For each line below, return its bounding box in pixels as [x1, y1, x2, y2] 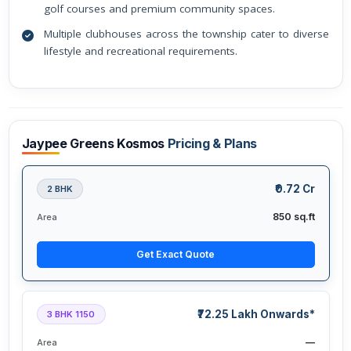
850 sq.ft [272, 211, 315, 223]
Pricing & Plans [167, 136, 257, 152]
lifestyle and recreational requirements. [43, 43, 237, 58]
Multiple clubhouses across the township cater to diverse [43, 26, 330, 41]
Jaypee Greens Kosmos [21, 136, 168, 152]
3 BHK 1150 [46, 309, 96, 320]
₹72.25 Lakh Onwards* [197, 308, 315, 321]
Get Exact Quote [136, 248, 215, 261]
